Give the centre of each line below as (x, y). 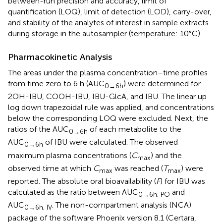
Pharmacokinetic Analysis (60, 57)
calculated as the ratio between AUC (73, 192)
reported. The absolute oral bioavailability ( (82, 181)
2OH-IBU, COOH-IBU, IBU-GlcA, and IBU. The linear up (107, 97)
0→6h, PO (154, 194)
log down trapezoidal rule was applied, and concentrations (111, 108)
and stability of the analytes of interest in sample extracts (108, 23)
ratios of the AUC (38, 129)
